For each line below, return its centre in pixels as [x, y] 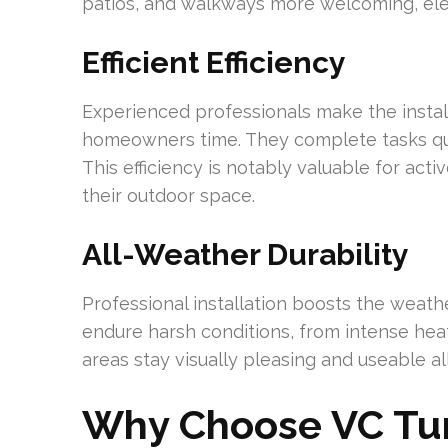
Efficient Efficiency [214, 62]
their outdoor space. [168, 195]
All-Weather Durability [245, 254]
